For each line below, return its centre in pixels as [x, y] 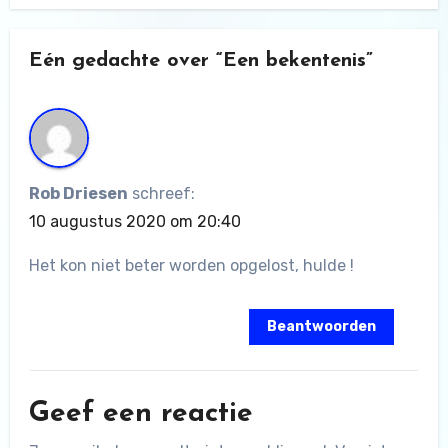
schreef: [163, 194]
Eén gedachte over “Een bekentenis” [200, 60]
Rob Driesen [78, 194]
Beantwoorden [322, 326]
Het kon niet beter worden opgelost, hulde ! [191, 266]
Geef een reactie [140, 413]
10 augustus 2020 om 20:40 [134, 222]
